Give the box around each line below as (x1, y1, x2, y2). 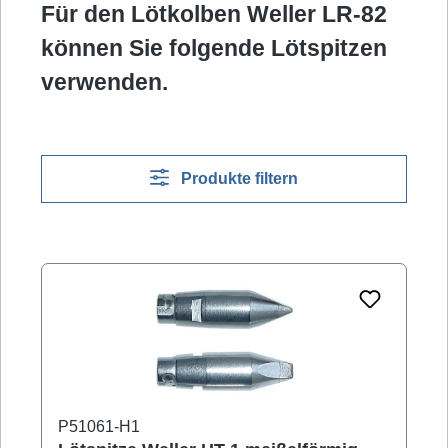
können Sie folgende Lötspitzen (41, 35, 387, 62)
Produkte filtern (181, 170, 299, 188)
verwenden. (41, 69, 168, 96)
